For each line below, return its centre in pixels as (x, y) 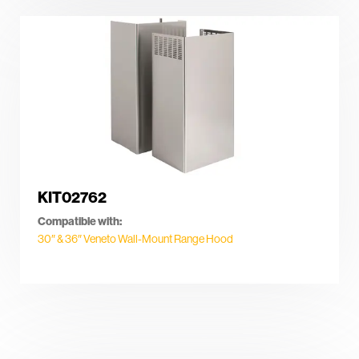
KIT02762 (72, 198)
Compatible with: (80, 221)
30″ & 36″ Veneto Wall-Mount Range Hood (135, 238)
